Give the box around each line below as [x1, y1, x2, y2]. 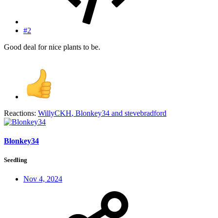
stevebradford [125, 109, 166, 117]
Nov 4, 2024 [23, 175, 62, 183]
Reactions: [4, 109, 36, 117]
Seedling [4, 156, 27, 163]
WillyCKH [38, 109, 72, 117]
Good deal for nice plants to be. [4, 42, 100, 51]
